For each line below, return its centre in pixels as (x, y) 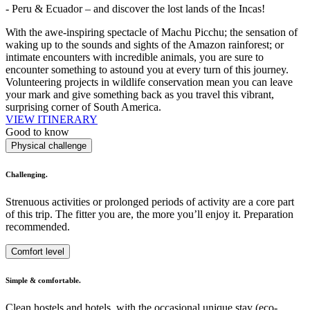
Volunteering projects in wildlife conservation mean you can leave (149, 82)
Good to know (37, 131)
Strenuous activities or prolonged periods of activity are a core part (150, 201)
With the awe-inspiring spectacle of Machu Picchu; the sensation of (152, 32)
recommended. (38, 226)
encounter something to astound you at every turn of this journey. (147, 69)
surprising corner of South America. (83, 107)
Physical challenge (49, 145)
